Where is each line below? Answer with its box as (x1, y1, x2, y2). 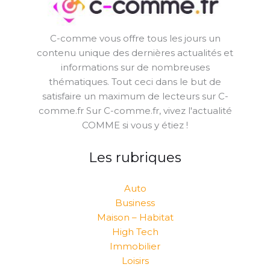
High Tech (111, 225, 159, 237)
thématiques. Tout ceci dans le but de (49, 76, 221, 88)
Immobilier (110, 240, 160, 252)
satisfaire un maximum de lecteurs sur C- (42, 90, 228, 102)
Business (115, 196, 155, 209)
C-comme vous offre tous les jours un (49, 33, 221, 45)
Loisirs (121, 254, 149, 266)
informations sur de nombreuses (60, 61, 210, 74)
